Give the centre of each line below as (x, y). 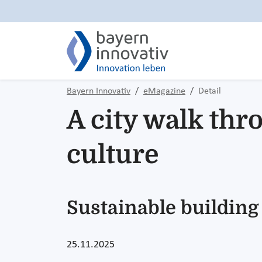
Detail (210, 91)
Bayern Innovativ (99, 91)
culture (113, 155)
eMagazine (164, 91)
